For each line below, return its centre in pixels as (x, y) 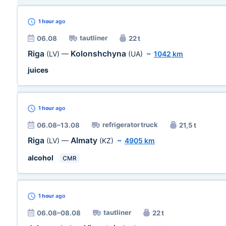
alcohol (41, 158)
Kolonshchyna (99, 54)
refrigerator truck (130, 125)
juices (38, 70)
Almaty (85, 140)
